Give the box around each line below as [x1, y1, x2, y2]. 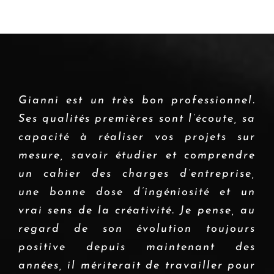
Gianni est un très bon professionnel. [18, 94, 256, 106]
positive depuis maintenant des [18, 241, 256, 253]
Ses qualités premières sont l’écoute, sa [18, 113, 256, 125]
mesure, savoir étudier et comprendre [18, 149, 256, 161]
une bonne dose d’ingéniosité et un [18, 186, 256, 198]
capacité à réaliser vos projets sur [18, 131, 256, 143]
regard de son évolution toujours [18, 223, 256, 235]
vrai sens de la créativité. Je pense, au [18, 204, 256, 217]
